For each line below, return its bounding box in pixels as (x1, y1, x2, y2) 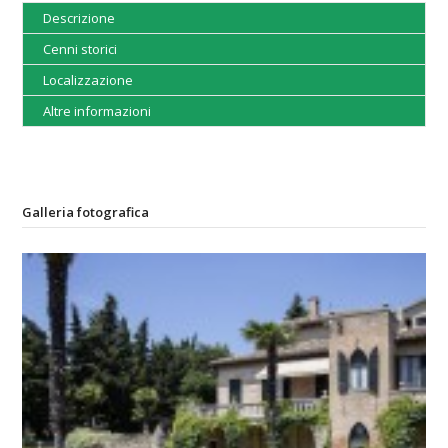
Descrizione (43, 8, 116, 27)
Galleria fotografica (22, 202, 150, 221)
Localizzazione (43, 70, 134, 89)
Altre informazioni (43, 101, 152, 120)
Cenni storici (43, 39, 118, 58)
